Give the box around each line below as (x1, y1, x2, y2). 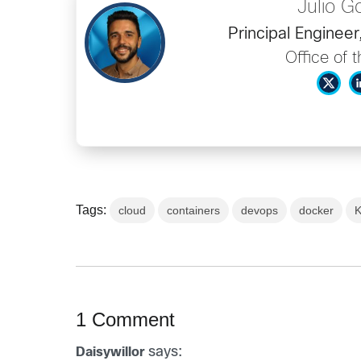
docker (299, 203, 334, 217)
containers (167, 203, 221, 217)
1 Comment (76, 308, 176, 330)
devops (241, 203, 279, 217)
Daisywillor (76, 346, 145, 359)
